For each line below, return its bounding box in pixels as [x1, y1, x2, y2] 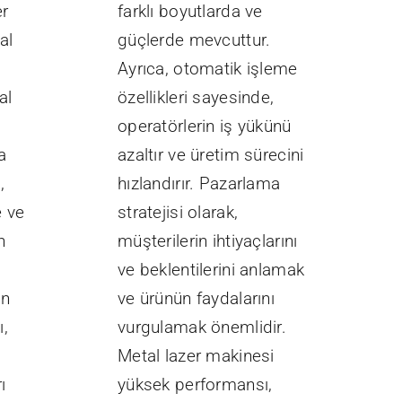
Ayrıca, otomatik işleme [118, 58, 298, 80]
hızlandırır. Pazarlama [118, 173, 281, 195]
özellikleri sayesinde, [118, 87, 275, 109]
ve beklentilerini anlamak [118, 259, 305, 281]
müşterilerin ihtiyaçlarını [118, 231, 298, 252]
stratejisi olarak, [118, 202, 239, 223]
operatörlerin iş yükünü [118, 116, 292, 137]
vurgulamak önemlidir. [118, 317, 286, 338]
